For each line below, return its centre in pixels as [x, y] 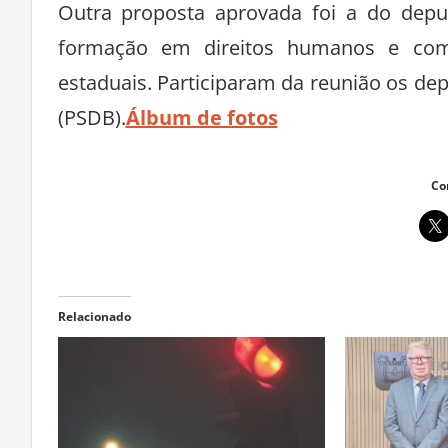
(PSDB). [91, 117]
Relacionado [94, 316]
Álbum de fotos [201, 117]
